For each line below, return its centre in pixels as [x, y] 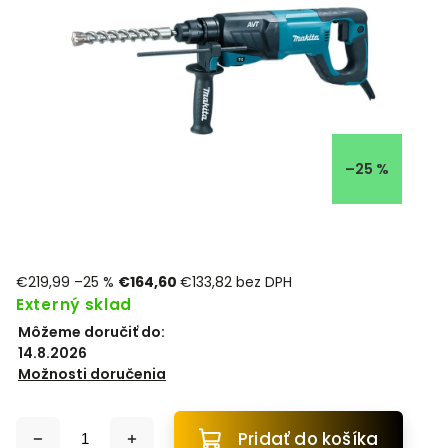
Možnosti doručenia [92, 374]
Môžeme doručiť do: [91, 332]
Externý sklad [74, 304]
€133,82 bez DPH [236, 282]
